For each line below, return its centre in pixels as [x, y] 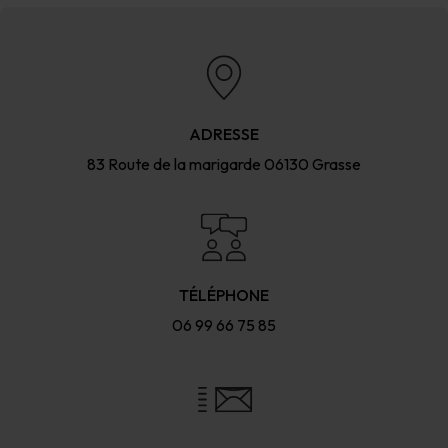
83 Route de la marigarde [174, 163]
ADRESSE [224, 133]
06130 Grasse [312, 163]
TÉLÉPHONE [224, 294]
